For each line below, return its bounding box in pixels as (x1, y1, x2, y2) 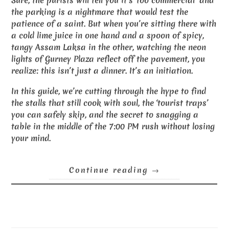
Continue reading (68, 165, 152, 176)
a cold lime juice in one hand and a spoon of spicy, (11, 30, 204, 41)
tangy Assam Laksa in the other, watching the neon (11, 41, 207, 53)
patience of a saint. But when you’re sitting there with (11, 18, 217, 29)
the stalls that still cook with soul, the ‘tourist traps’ (11, 98, 209, 109)
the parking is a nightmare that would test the (11, 6, 189, 17)
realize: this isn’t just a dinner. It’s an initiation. (11, 65, 193, 76)
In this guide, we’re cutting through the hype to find (11, 86, 207, 97)
